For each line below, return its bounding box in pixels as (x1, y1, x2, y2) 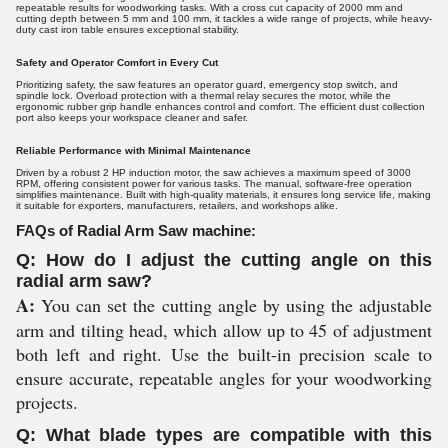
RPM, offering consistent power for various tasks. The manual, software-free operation (16, 178, 412, 189)
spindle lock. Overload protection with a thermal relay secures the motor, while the (16, 90, 391, 101)
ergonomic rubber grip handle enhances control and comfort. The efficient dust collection (16, 101, 425, 112)
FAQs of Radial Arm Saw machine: (16, 222, 256, 239)
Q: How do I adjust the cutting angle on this (16, 250, 432, 270)
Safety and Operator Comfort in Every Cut (16, 57, 218, 68)
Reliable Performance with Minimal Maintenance (16, 145, 251, 156)
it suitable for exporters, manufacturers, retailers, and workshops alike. (16, 200, 338, 211)
